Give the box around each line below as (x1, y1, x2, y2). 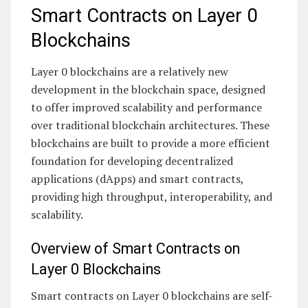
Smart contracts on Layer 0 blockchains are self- (31, 288, 273, 304)
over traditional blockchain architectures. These (31, 118, 269, 133)
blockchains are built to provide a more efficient (31, 135, 270, 151)
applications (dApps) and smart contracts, (31, 171, 243, 187)
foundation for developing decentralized (31, 153, 233, 169)
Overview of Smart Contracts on (31, 239, 240, 257)
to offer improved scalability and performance (31, 100, 262, 115)
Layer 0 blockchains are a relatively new (31, 64, 228, 80)
